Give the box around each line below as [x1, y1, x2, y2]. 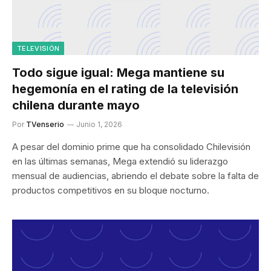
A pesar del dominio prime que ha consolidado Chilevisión [12, 140, 250, 152]
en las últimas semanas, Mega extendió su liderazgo [12, 155, 228, 167]
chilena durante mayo [12, 97, 140, 113]
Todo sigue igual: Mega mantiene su [12, 65, 224, 80]
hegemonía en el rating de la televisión [12, 81, 238, 96]
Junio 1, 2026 [76, 119, 122, 129]
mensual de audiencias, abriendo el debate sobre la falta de [12, 169, 259, 181]
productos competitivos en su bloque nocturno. [12, 184, 209, 196]
